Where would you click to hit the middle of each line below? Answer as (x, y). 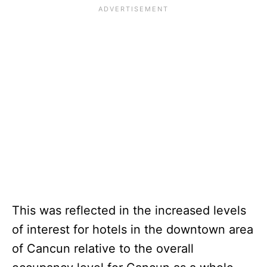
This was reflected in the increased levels (129, 210)
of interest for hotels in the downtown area (133, 229)
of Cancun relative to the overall (103, 248)
